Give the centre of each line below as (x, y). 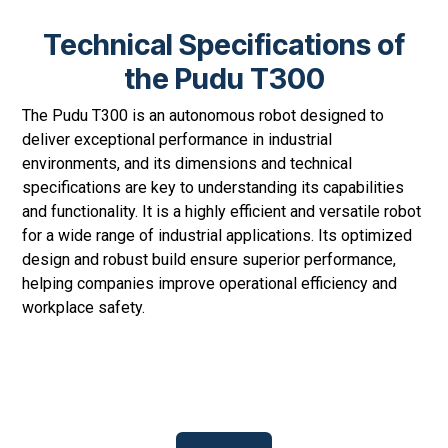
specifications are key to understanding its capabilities (213, 188)
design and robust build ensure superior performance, (209, 260)
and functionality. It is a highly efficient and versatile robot (222, 212)
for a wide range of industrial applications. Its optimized (217, 236)
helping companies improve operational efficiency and (210, 284)
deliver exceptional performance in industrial (177, 140)
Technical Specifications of (224, 45)
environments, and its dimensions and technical (187, 164)
